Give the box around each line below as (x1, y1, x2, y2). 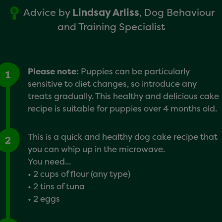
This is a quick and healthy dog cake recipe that (28, 130, 218, 142)
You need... (28, 155, 73, 167)
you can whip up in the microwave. (28, 143, 165, 155)
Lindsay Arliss (72, 5, 139, 19)
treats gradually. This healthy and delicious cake (28, 90, 219, 102)
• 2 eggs (28, 192, 62, 204)
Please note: (28, 65, 79, 77)
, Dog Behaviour (139, 5, 215, 19)
